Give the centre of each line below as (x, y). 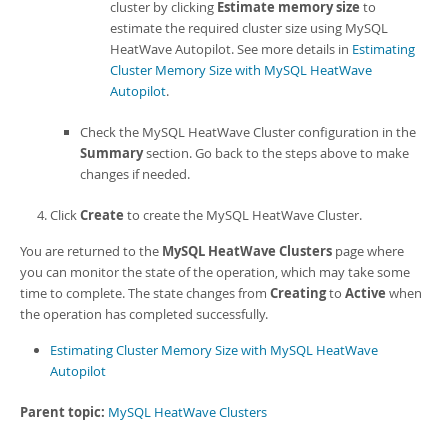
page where (368, 251)
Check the (111, 132)
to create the (165, 215)
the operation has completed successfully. (144, 314)
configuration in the (355, 132)
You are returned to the (91, 251)
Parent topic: (62, 412)
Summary (111, 153)
